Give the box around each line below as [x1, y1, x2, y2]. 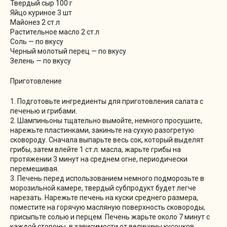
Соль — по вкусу [10, 37, 63, 46]
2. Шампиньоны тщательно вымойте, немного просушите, [10, 116, 202, 125]
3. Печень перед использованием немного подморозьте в [10, 174, 204, 182]
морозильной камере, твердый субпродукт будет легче [10, 183, 196, 192]
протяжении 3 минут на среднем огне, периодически [10, 155, 187, 163]
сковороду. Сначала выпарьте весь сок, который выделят [10, 135, 204, 144]
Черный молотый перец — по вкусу [10, 47, 126, 55]
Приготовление [10, 77, 62, 85]
